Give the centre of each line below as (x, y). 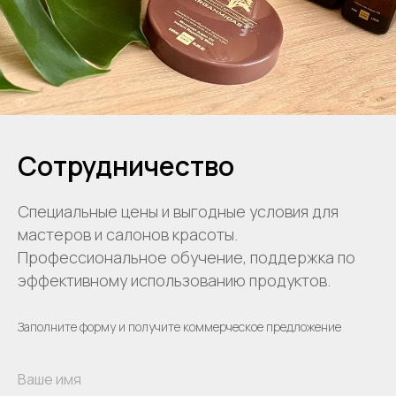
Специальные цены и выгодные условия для (178, 211)
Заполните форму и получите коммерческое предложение (179, 326)
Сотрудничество (126, 165)
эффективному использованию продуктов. (174, 280)
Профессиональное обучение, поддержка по (187, 257)
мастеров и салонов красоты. (128, 234)
